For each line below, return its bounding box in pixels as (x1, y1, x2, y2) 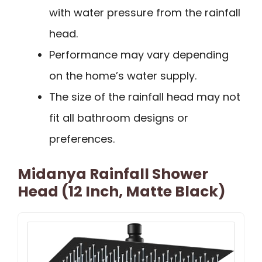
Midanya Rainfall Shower (18, 164, 208, 185)
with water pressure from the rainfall (49, 5, 240, 20)
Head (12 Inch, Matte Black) (18, 181, 226, 202)
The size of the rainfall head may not (49, 89, 240, 105)
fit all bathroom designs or (49, 111, 188, 126)
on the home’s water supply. (49, 68, 196, 84)
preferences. (49, 132, 115, 147)
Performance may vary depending (49, 47, 229, 63)
